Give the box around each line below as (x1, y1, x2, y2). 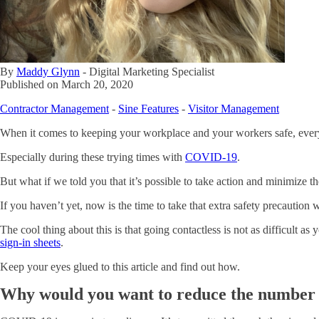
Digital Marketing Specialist (89, 66, 214, 78)
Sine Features (118, 103, 179, 115)
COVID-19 (185, 151, 237, 164)
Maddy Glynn (16, 66, 80, 78)
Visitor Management (188, 103, 279, 115)
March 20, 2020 (61, 78, 133, 91)
